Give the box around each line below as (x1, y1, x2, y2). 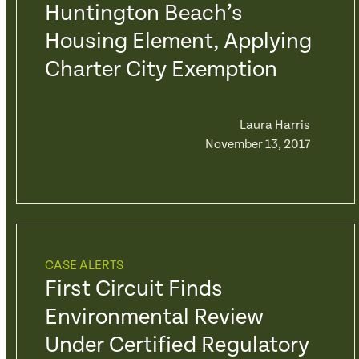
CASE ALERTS (44, 258, 123, 273)
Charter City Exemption (44, 57, 277, 83)
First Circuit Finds (44, 276, 223, 302)
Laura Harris (239, 118, 310, 133)
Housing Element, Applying (44, 29, 312, 54)
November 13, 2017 (204, 137, 310, 152)
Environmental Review (44, 305, 264, 330)
